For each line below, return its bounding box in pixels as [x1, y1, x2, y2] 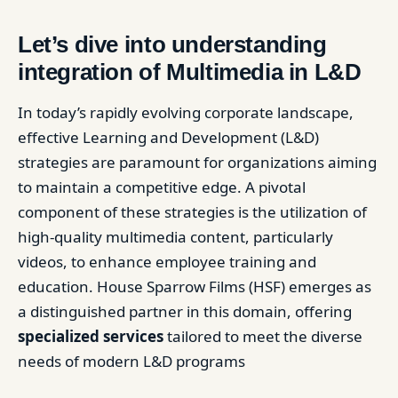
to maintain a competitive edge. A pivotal [18, 177, 306, 197]
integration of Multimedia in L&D [18, 59, 362, 85]
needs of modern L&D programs [18, 351, 245, 371]
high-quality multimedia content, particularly [18, 227, 333, 247]
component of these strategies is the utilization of [18, 202, 367, 222]
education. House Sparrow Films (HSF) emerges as [18, 276, 371, 297]
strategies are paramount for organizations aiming [18, 152, 377, 172]
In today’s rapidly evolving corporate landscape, [18, 102, 354, 123]
